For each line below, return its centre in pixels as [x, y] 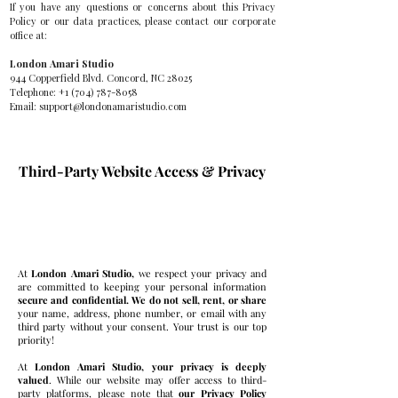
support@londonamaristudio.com [113, 106]
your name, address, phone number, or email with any [142, 313]
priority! [36, 340]
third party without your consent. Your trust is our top [142, 326]
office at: [28, 35]
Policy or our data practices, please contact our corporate [143, 21]
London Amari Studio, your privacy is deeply [151, 366]
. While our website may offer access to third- [158, 380]
